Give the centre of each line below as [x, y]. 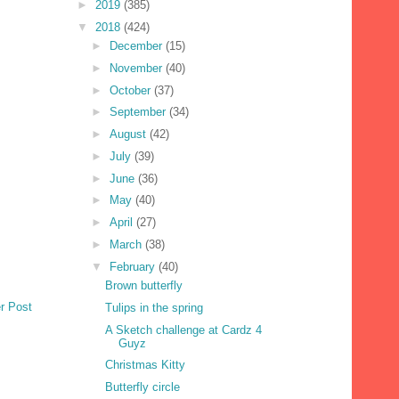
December [137, 46]
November [137, 68]
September [139, 112]
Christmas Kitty [146, 365]
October [131, 90]
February [134, 266]
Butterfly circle [143, 387]
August [129, 134]
